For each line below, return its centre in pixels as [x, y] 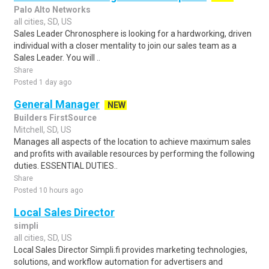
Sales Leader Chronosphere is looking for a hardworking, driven [133, 34]
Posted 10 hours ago [48, 190]
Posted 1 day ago [43, 82]
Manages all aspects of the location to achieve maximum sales [132, 142]
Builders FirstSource [55, 118]
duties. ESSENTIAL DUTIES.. [66, 166]
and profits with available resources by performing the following [134, 154]
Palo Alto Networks [52, 10]
